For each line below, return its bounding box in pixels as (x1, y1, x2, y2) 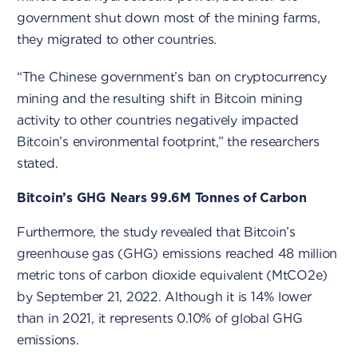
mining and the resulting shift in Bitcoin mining (16, 91, 303, 106)
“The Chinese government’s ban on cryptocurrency (16, 70, 327, 85)
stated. (16, 156, 58, 171)
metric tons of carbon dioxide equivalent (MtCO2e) (16, 268, 328, 283)
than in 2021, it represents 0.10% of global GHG (16, 311, 303, 326)
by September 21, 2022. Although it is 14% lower (16, 289, 312, 304)
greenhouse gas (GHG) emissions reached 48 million (16, 246, 338, 261)
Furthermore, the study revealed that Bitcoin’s (16, 225, 296, 240)
